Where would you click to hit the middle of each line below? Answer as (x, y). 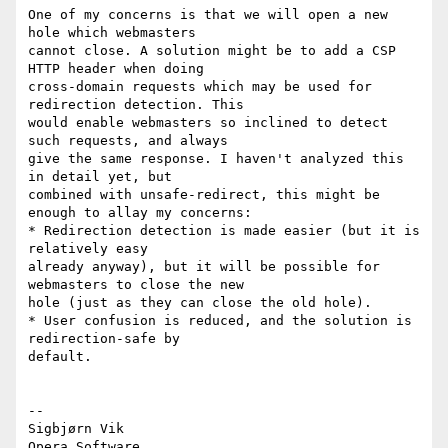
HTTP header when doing (116, 69)
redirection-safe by (104, 339)
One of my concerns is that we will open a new (208, 15)
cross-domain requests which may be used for (200, 87)
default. (60, 357)
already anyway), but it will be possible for (204, 267)
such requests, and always (128, 141)
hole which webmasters (112, 33)
